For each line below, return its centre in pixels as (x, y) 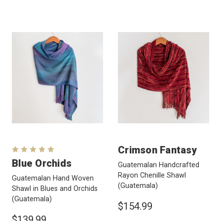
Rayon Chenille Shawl (152, 175)
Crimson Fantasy (157, 150)
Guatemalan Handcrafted (159, 165)
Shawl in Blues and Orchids (55, 188)
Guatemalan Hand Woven (53, 178)
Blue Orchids (42, 163)
